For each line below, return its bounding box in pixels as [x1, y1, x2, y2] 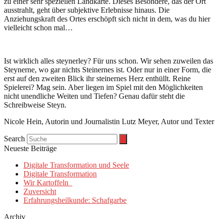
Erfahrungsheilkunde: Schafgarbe [23, 196, 127, 204]
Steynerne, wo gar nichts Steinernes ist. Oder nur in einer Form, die [4, 65, 211, 74]
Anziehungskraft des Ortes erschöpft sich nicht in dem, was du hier [4, 14, 210, 23]
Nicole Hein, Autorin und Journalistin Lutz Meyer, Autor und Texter [4, 117, 214, 126]
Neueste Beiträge [4, 144, 57, 153]
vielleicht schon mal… [4, 23, 73, 32]
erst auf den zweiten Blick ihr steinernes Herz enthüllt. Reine [4, 74, 191, 83]
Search [4, 134, 25, 143]
